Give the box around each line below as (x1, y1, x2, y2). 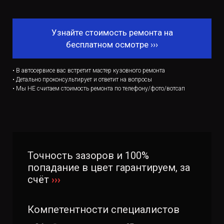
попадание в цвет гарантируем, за (27, 161, 190, 173)
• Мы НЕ (12, 85, 35, 92)
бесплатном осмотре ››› (66, 39, 158, 49)
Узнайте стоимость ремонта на (51, 27, 173, 37)
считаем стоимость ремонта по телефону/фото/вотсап (37, 85, 185, 92)
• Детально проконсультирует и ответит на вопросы (12, 76, 152, 83)
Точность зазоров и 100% (27, 149, 149, 161)
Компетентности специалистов (27, 203, 182, 215)
